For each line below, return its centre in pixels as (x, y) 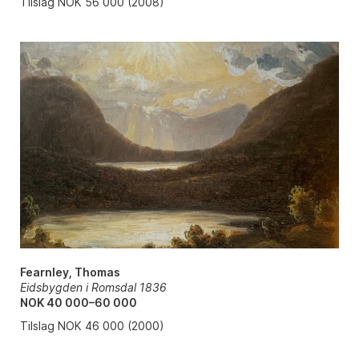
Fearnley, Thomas (70, 272)
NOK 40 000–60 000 (78, 302)
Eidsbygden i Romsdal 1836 (93, 287)
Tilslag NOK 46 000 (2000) (92, 325)
